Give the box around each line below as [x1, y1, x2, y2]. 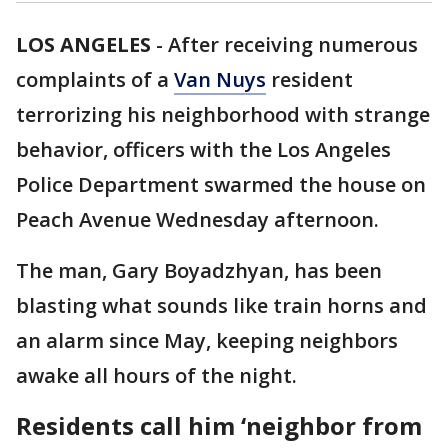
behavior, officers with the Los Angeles [16, 136, 391, 163]
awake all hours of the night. [16, 362, 307, 389]
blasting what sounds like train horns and [16, 292, 427, 319]
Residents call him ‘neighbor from [16, 409, 422, 442]
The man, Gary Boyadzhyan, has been [16, 257, 382, 284]
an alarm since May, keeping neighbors [16, 327, 398, 354]
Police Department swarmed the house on [16, 171, 426, 198]
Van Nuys [174, 66, 266, 93]
